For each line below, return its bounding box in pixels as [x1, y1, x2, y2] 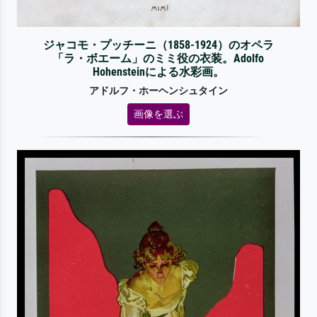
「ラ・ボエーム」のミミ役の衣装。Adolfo [52, 51, 265, 65]
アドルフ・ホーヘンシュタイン [89, 84, 228, 97]
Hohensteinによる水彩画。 [92, 64, 224, 79]
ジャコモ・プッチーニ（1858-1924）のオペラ [42, 38, 274, 52]
